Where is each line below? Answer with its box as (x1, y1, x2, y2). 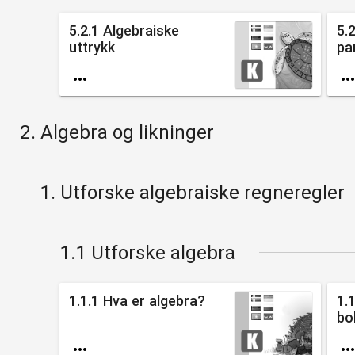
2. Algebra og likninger (19, 120, 214, 143)
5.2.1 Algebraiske (68, 21, 179, 39)
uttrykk (68, 38, 115, 55)
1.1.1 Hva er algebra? (68, 292, 205, 309)
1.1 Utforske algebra (59, 241, 235, 264)
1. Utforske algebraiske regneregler (39, 181, 345, 204)
